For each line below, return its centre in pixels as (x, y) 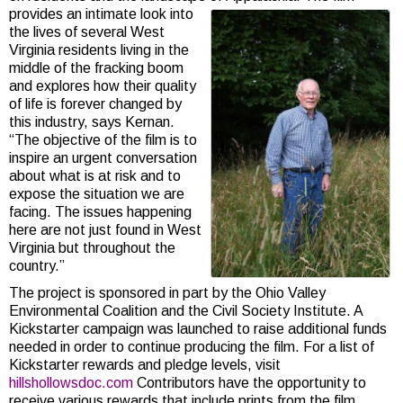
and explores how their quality (103, 86)
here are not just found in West (105, 230)
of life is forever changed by (95, 104)
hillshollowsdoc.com (73, 383)
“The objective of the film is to (103, 140)
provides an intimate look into (101, 14)
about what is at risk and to (95, 176)
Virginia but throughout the (92, 248)
